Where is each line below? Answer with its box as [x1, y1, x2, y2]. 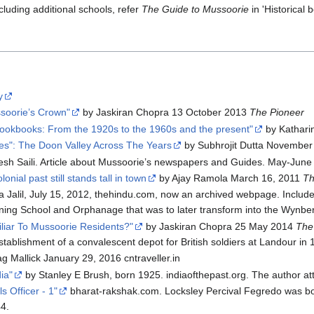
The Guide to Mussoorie [142, 3, 249, 15]
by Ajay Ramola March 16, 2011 [156, 172, 303, 184]
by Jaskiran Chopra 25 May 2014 [143, 220, 296, 232]
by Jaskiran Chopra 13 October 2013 [80, 107, 250, 118]
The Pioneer [250, 107, 305, 118]
